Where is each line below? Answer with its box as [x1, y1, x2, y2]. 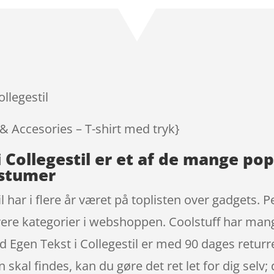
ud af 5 [155, 9, 204, 25]
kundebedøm [155, 39, 232, 54]
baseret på [155, 24, 229, 40]
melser [155, 53, 205, 69]
